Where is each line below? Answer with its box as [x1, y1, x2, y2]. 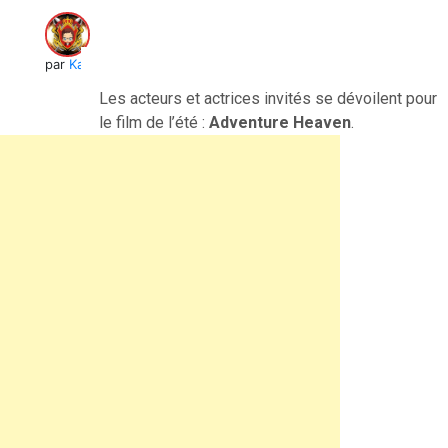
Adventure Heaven [209, 112, 352, 132]
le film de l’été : [99, 112, 210, 132]
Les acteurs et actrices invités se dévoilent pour [99, 88, 438, 108]
